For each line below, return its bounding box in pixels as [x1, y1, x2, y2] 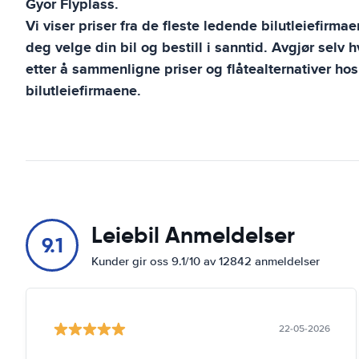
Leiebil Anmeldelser [91, 221, 295, 249]
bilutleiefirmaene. [26, 80, 141, 101]
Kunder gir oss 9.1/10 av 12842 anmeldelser [91, 254, 320, 268]
